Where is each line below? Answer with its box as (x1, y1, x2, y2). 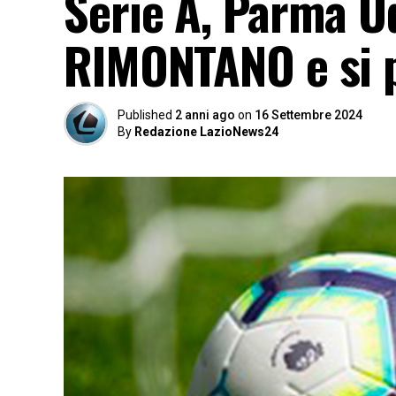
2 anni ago (175, 108, 235, 122)
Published (118, 108, 172, 122)
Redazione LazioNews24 (134, 125, 278, 139)
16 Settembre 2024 (255, 108, 362, 122)
